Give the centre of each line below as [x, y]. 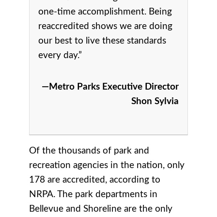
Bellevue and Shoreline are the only [101, 209]
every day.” [60, 55]
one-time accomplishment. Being [105, 12]
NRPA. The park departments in [93, 194]
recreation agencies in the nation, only [107, 165]
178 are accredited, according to [95, 180]
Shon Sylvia [155, 101]
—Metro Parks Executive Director [110, 87]
